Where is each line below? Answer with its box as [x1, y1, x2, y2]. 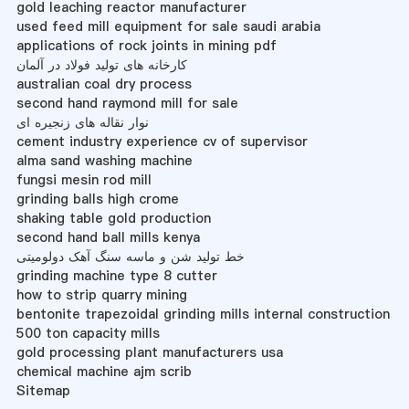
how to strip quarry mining [16, 285, 187, 304]
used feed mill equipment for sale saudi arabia [16, 16, 320, 36]
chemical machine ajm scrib [16, 362, 192, 381]
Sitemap [16, 381, 70, 400]
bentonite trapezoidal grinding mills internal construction [16, 304, 390, 323]
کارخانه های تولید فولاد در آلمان [16, 55, 187, 74]
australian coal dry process [16, 74, 192, 93]
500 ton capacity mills [16, 323, 160, 342]
